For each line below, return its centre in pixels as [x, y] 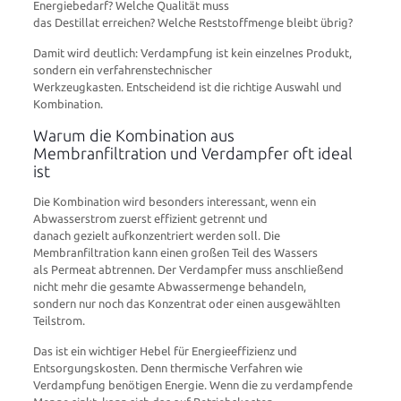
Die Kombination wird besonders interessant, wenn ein [174, 201]
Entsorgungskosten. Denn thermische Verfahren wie [167, 368]
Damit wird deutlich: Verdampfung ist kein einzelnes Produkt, [192, 53]
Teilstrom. [59, 320]
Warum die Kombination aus [133, 135]
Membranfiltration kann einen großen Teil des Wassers [175, 252]
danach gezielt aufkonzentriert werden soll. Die [156, 235]
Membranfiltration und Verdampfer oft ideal [192, 153]
